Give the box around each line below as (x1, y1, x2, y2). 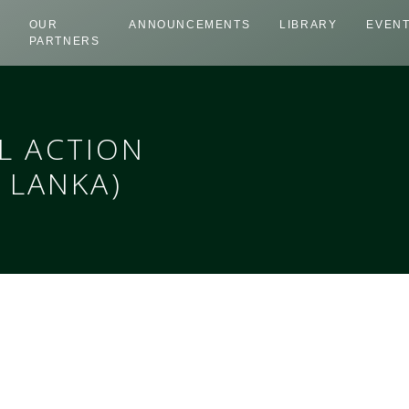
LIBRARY (279, 18, 338, 31)
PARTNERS (28, 35, 100, 47)
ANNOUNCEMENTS (129, 18, 251, 31)
